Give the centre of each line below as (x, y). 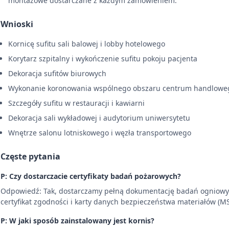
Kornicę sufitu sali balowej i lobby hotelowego (87, 43)
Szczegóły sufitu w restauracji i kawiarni (76, 103)
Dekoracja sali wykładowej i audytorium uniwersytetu (99, 118)
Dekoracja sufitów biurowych (57, 73)
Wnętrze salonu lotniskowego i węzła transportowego (100, 132)
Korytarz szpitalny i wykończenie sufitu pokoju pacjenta (103, 58)
